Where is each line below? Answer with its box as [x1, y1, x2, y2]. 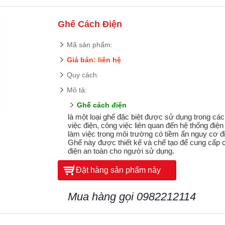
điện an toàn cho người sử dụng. [68, 146, 175, 155]
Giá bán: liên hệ [67, 55, 122, 64]
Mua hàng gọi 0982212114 [68, 190, 196, 203]
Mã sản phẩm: [67, 40, 113, 49]
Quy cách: [67, 70, 99, 79]
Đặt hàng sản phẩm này [76, 165, 161, 174]
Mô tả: [67, 85, 87, 94]
